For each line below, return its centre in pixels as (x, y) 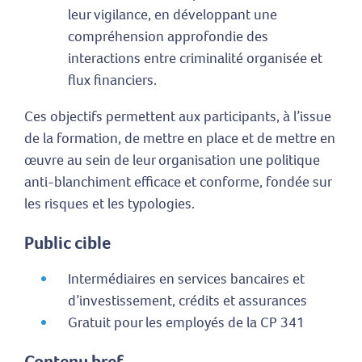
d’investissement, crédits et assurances (187, 300)
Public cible (67, 242)
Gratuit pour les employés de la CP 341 (186, 322)
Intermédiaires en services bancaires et (186, 278)
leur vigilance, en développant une (173, 15)
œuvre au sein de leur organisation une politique (172, 160)
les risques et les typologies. (109, 204)
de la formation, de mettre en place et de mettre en (180, 139)
